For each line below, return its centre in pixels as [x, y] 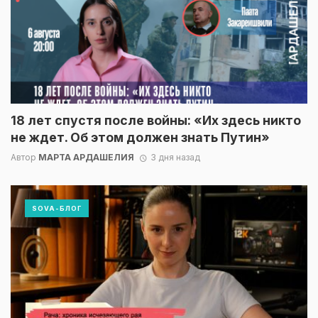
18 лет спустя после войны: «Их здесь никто [156, 121]
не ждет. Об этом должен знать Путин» [140, 138]
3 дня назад [175, 158]
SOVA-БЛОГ [57, 209]
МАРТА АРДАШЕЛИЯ [86, 158]
